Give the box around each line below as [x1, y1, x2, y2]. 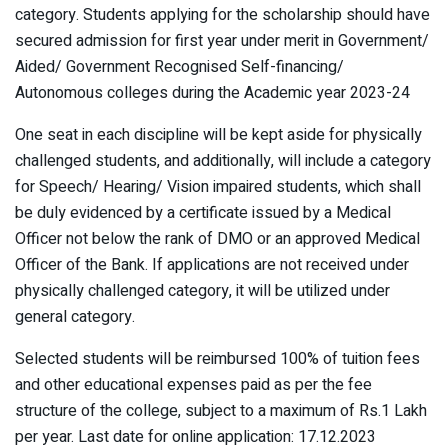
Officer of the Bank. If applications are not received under [15, 252, 409, 277]
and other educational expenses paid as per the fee [15, 372, 372, 397]
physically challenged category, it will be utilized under [15, 278, 390, 303]
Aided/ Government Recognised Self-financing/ [15, 54, 344, 79]
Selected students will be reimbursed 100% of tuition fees [15, 346, 420, 371]
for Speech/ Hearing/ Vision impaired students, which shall [15, 174, 421, 199]
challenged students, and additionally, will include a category [15, 148, 431, 173]
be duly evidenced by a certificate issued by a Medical [15, 200, 391, 225]
